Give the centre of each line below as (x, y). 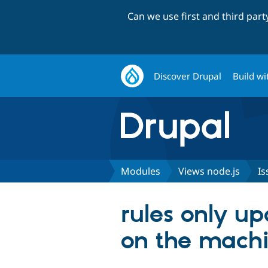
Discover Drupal (188, 76)
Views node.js (209, 171)
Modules (141, 171)
